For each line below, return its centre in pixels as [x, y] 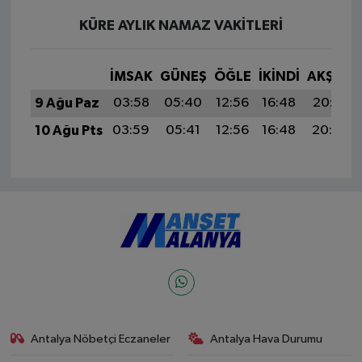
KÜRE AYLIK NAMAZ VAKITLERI [181, 25]
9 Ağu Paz [67, 103]
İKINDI [279, 76]
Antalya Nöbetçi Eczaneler [101, 339]
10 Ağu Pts [68, 130]
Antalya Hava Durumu [266, 339]
